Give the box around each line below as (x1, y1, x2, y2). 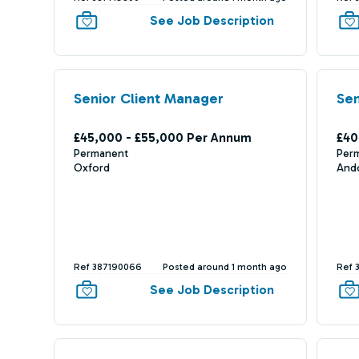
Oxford (73, 161, 110, 175)
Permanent (73, 147, 128, 160)
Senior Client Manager (73, 90, 224, 107)
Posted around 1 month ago (163, 261, 288, 272)
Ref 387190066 (73, 261, 142, 272)
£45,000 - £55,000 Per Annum (73, 130, 252, 145)
